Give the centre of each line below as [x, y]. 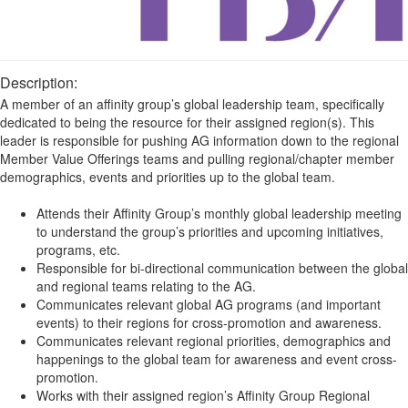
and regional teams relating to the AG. [146, 286]
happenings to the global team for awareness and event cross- [217, 358]
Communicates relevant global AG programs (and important [209, 304]
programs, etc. [78, 249]
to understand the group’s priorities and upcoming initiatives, [210, 231]
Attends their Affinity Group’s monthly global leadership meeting [219, 213]
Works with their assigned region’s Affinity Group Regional [203, 395]
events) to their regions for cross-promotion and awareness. [209, 322]
